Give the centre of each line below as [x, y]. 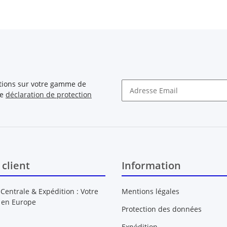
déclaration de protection [49, 95]
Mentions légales [150, 191]
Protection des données [162, 209]
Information [151, 166]
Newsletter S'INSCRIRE [159, 105]
